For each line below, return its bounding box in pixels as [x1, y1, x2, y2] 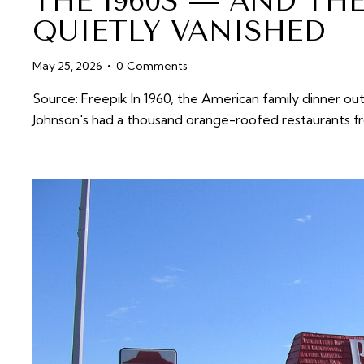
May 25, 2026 [32, 58, 102, 74]
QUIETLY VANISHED [32, 15, 325, 49]
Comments [127, 58, 188, 74]
